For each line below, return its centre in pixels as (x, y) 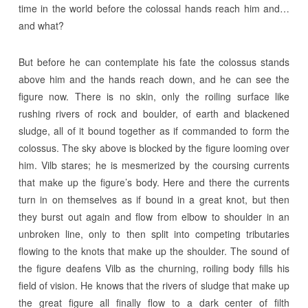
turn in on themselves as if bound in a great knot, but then (154, 199)
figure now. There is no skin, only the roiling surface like (154, 96)
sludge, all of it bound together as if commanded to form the (154, 131)
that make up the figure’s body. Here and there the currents (154, 182)
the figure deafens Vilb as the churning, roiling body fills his (154, 268)
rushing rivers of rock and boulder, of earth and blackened (154, 113)
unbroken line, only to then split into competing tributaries (154, 234)
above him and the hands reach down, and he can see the (154, 79)
